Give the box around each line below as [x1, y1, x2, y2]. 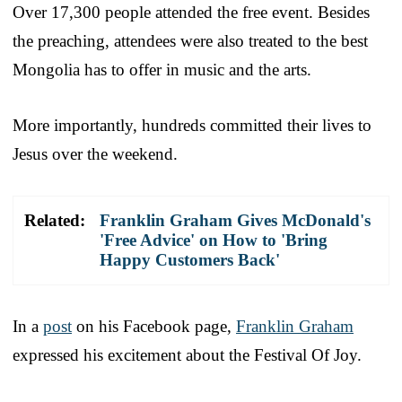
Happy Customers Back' [100, 249, 280, 269]
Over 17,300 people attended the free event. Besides [13, 2, 370, 22]
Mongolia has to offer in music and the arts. [13, 59, 311, 79]
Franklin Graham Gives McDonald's [100, 210, 371, 230]
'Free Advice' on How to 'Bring [100, 230, 328, 249]
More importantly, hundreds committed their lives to [13, 115, 371, 135]
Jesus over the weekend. [13, 144, 178, 163]
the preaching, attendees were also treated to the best [13, 31, 368, 50]
